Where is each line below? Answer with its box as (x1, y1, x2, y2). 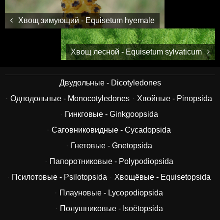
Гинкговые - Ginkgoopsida (64, 110, 158, 118)
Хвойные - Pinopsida (137, 94, 212, 103)
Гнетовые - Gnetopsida (70, 141, 152, 150)
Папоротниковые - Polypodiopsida (49, 157, 173, 165)
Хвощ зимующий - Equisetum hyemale (16, 16, 155, 25)
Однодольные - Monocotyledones (10, 94, 130, 103)
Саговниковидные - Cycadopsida (52, 126, 171, 134)
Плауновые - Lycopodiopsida (59, 189, 163, 197)
